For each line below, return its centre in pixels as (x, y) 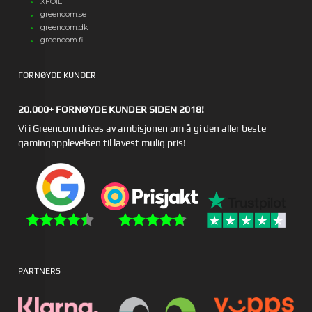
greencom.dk (64, 27)
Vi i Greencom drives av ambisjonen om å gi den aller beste (142, 128)
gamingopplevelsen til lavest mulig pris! (102, 143)
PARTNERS (40, 271)
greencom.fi (62, 40)
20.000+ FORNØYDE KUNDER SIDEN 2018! (111, 110)
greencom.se (64, 15)
